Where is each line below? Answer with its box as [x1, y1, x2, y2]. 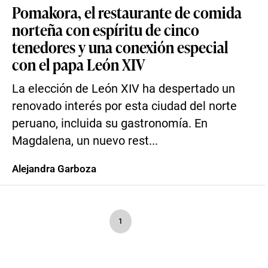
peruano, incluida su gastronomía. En [12, 117, 208, 130]
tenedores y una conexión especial [12, 36, 228, 57]
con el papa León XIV [12, 53, 145, 75]
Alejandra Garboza [12, 163, 96, 175]
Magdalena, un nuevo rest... [12, 134, 158, 148]
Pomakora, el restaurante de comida [12, 1, 242, 23]
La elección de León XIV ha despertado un [12, 82, 235, 96]
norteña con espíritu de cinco [12, 19, 199, 40]
